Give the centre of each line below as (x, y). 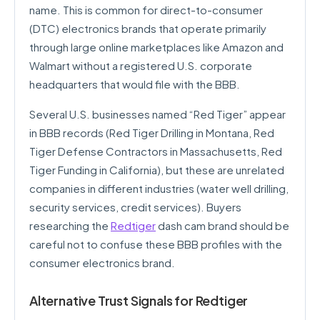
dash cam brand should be (222, 225)
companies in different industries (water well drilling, (159, 188)
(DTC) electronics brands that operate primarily (148, 28)
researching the (70, 225)
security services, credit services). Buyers (135, 207)
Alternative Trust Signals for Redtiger (139, 300)
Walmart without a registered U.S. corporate (141, 65)
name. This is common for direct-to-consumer (146, 10)
